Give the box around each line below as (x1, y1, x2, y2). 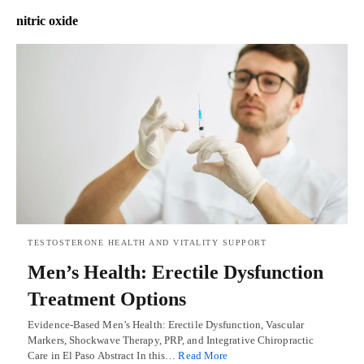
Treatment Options (28, 288, 186, 310)
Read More (178, 349, 228, 362)
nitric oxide (16, 14, 78, 28)
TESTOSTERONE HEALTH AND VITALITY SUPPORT (28, 237, 266, 247)
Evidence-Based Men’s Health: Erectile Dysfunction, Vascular (28, 318, 304, 331)
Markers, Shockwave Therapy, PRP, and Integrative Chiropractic (28, 333, 314, 346)
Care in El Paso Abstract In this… (28, 349, 179, 362)
